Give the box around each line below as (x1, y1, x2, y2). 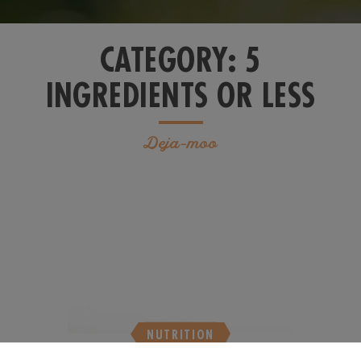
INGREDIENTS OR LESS (45, 73, 316, 115)
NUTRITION (147, 326, 214, 342)
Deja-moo (143, 131, 218, 156)
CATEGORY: (99, 38, 245, 80)
